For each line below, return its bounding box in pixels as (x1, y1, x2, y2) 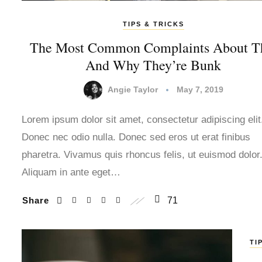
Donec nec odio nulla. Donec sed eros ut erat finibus (22, 131, 250, 143)
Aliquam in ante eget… (22, 166, 120, 178)
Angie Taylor (107, 84, 158, 94)
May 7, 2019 (176, 84, 223, 94)
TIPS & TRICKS (122, 20, 184, 27)
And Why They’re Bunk (85, 55, 221, 74)
